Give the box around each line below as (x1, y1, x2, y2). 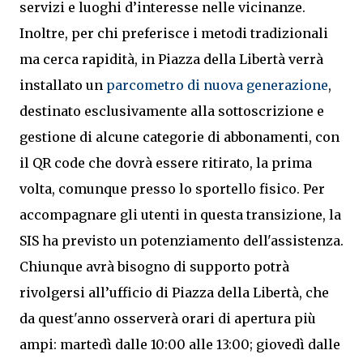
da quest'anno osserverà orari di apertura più (19, 310, 316, 327)
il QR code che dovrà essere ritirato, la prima (19, 155, 312, 171)
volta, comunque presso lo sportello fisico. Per (19, 181, 325, 197)
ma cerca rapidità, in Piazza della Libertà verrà (19, 51, 323, 67)
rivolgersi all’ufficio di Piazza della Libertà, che (19, 284, 329, 301)
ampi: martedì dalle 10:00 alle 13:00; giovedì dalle (19, 336, 340, 352)
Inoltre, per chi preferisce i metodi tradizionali (19, 25, 328, 41)
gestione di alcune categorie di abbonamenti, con (19, 129, 340, 145)
